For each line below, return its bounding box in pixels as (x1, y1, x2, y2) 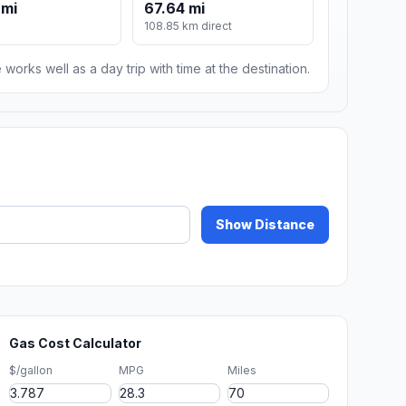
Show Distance (216, 217, 314, 233)
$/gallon (9, 363, 53, 378)
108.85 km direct (144, 19, 233, 34)
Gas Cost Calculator (9, 335, 142, 352)
